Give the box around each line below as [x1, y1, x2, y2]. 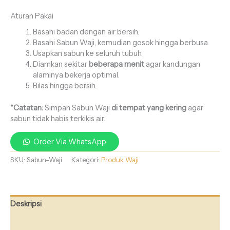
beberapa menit [88, 60, 144, 69]
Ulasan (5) [10, 217, 44, 227]
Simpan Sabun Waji [45, 103, 111, 113]
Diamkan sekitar [32, 60, 89, 69]
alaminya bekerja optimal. [32, 70, 120, 80]
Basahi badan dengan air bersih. [32, 27, 139, 37]
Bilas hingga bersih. [32, 81, 97, 91]
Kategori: [71, 156, 101, 164]
